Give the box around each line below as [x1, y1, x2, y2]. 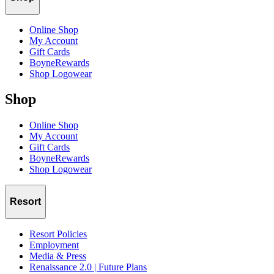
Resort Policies [29, 228, 87, 239]
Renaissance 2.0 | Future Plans [29, 261, 147, 272]
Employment [29, 239, 79, 250]
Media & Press [29, 250, 86, 261]
